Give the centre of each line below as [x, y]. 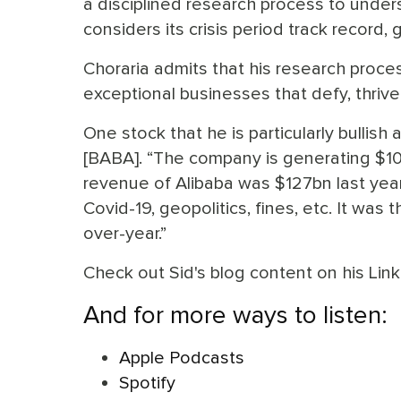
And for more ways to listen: [235, 315]
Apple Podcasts [182, 357]
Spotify [147, 382]
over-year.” [125, 233]
